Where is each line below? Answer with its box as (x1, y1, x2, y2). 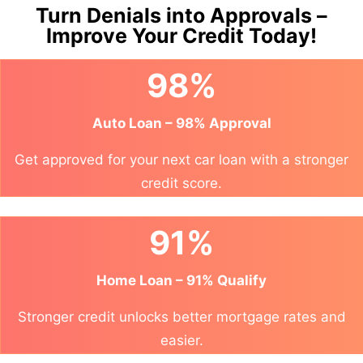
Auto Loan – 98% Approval (92, 115, 271, 132)
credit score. (141, 175, 222, 192)
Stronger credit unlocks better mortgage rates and (17, 309, 346, 326)
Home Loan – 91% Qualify (96, 272, 267, 289)
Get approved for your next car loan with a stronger (15, 152, 348, 169)
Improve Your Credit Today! (46, 23, 317, 49)
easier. (160, 332, 203, 349)
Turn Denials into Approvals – (36, 3, 327, 28)
